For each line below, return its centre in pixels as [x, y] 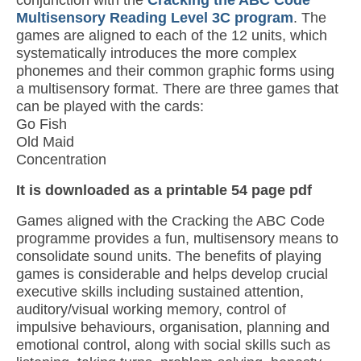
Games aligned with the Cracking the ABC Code [170, 221]
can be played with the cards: [110, 107]
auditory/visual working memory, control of [151, 310]
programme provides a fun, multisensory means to [177, 239]
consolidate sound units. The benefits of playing [169, 257]
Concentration [61, 160]
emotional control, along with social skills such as [173, 345]
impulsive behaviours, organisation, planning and [173, 328]
